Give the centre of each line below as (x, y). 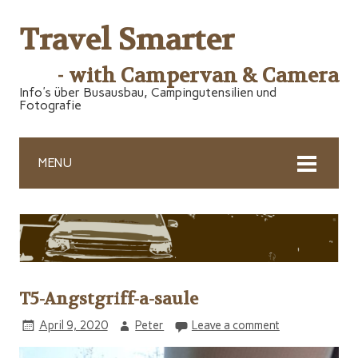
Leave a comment (235, 325)
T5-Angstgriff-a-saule (109, 299)
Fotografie (50, 105)
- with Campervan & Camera (198, 76)
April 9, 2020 (73, 325)
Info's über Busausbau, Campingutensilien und (148, 92)
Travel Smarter (127, 40)
